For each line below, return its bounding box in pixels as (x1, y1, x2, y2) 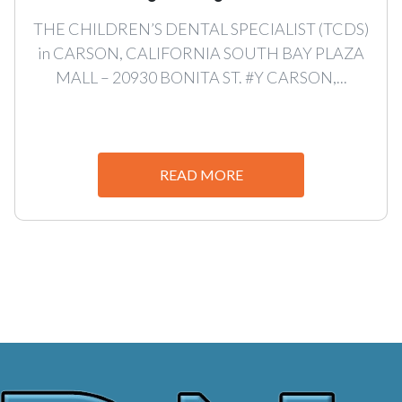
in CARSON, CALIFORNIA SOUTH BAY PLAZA (38, 42, 364, 63)
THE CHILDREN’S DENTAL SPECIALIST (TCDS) (33, 18, 369, 39)
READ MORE (159, 165, 243, 183)
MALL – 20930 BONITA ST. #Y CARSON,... (55, 66, 347, 87)
